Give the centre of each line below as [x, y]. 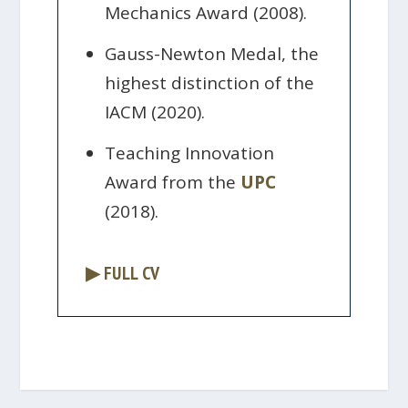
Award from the [173, 183]
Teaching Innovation [190, 153]
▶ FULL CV [122, 274]
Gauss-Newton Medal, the [212, 53]
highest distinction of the [210, 82]
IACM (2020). [155, 112]
